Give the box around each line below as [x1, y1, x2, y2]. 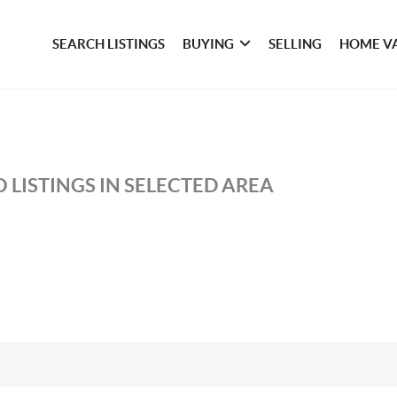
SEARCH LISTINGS [52, 36, 166, 51]
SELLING [269, 36, 323, 51]
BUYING [183, 36, 235, 51]
